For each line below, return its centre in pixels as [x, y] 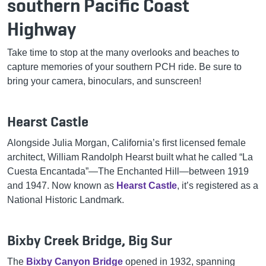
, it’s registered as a [218, 185]
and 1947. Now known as [62, 185]
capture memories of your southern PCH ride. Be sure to [124, 66]
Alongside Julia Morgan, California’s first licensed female [126, 142]
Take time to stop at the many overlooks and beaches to [123, 52]
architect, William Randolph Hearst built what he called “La [130, 157]
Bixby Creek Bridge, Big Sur [90, 240]
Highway [42, 29]
